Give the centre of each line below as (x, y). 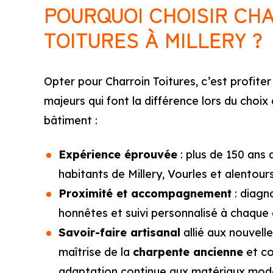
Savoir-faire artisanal (119, 232)
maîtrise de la (96, 252)
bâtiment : (71, 120)
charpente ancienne (188, 252)
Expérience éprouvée (118, 154)
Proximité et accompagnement (145, 193)
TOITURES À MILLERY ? (153, 40)
